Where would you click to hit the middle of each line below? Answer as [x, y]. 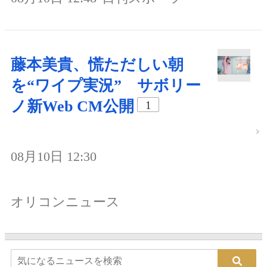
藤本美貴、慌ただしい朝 [97, 65]
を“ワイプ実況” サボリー [106, 86]
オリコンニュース [65, 201]
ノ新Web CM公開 [72, 107]
